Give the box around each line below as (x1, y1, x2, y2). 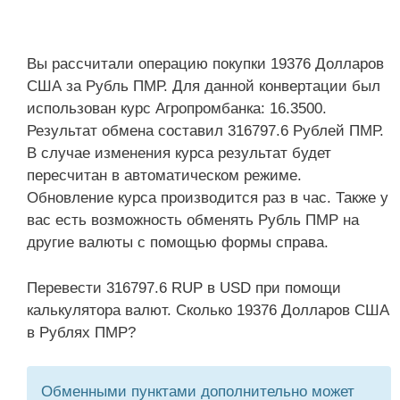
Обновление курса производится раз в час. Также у (27, 189, 388, 206)
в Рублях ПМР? (27, 323, 136, 341)
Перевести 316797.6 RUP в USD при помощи (27, 279, 341, 296)
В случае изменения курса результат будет (27, 145, 331, 162)
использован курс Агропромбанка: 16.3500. (27, 100, 327, 117)
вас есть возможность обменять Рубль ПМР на (27, 212, 359, 229)
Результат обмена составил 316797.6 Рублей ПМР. (27, 122, 384, 139)
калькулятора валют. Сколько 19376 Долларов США (27, 301, 389, 319)
